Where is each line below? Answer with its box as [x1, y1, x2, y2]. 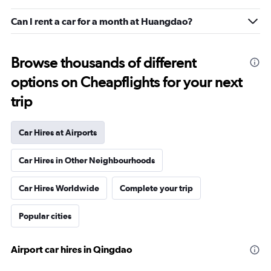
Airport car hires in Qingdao [11, 244, 132, 255]
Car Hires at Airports [19, 128, 97, 137]
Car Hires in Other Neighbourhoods [19, 155, 155, 165]
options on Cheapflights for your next [11, 73, 242, 91]
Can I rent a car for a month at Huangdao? [11, 16, 193, 27]
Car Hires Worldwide [19, 183, 99, 193]
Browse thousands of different [11, 54, 196, 71]
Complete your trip [120, 183, 193, 193]
